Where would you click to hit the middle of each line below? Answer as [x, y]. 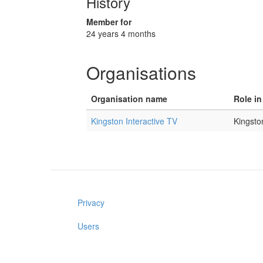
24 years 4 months [121, 33]
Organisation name [129, 99]
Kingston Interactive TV [134, 121]
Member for [109, 22]
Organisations [141, 73]
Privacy [91, 203]
